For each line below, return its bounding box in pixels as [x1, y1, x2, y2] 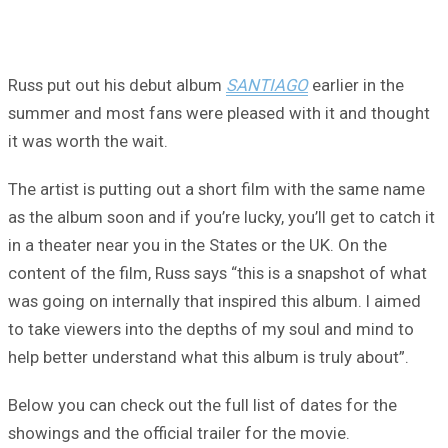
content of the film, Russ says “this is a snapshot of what [8, 263, 427, 284]
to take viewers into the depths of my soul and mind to [8, 319, 414, 340]
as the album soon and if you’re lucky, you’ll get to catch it [8, 207, 435, 228]
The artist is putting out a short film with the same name [8, 179, 425, 200]
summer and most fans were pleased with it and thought [8, 103, 430, 124]
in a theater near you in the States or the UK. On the [8, 235, 387, 256]
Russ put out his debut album [8, 75, 226, 96]
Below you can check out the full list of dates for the [8, 395, 397, 416]
